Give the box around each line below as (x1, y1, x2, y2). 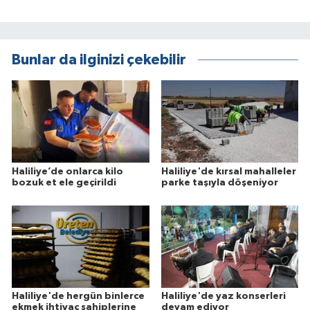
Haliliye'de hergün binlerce (12, 291, 145, 302)
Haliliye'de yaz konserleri (161, 291, 286, 302)
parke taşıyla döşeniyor (161, 177, 278, 188)
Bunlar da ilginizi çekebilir (12, 53, 186, 68)
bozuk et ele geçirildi (12, 177, 116, 188)
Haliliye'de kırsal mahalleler (161, 166, 296, 176)
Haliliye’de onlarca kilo (12, 166, 123, 176)
